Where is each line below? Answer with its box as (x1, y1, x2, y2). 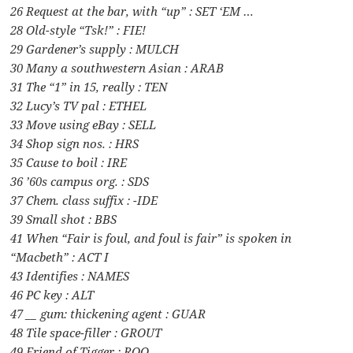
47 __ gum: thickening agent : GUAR (10, 306, 206, 322)
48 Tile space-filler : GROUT (10, 325, 162, 341)
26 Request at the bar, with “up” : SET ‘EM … (10, 3, 255, 20)
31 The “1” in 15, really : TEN (10, 79, 168, 95)
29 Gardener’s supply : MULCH (10, 41, 180, 58)
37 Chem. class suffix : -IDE (10, 192, 158, 209)
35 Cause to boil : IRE (10, 154, 128, 171)
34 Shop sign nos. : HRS (10, 136, 139, 152)
